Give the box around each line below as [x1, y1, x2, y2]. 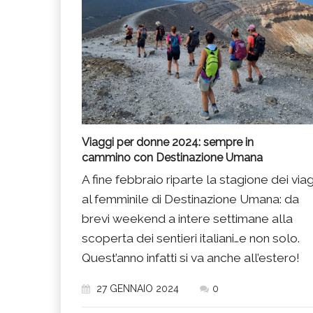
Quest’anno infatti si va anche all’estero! [82, 250, 300, 265]
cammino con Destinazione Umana [82, 150, 263, 164]
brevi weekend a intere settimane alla [82, 211, 293, 226]
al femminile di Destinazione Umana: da [82, 191, 299, 206]
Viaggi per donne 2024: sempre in [82, 135, 254, 149]
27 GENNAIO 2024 [94, 282, 179, 294]
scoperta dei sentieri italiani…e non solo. [82, 231, 300, 245]
